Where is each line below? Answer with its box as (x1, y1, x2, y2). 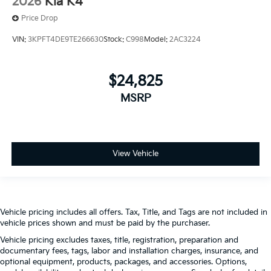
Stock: (103, 34, 126, 44)
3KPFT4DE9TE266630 (28, 34, 103, 44)
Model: (144, 34, 169, 44)
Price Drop (21, 13, 58, 23)
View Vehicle (113, 148, 158, 158)
